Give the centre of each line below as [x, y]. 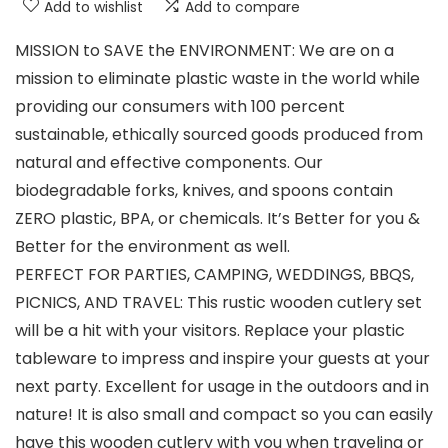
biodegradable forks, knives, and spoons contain [204, 190]
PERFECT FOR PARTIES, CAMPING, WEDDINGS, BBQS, [214, 274]
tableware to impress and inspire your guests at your [222, 358]
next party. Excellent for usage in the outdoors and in [222, 386]
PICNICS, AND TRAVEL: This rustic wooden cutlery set [218, 302]
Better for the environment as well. [152, 246]
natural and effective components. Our [169, 162]
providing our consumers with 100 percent [180, 106]
